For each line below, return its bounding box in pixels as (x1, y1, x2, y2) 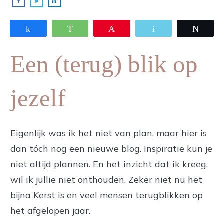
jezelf (10, 84, 65, 112)
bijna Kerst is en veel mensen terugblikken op (10, 189, 203, 201)
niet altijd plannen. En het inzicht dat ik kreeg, (10, 158, 208, 170)
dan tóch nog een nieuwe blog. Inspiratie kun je (10, 143, 212, 154)
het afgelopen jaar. (10, 205, 90, 216)
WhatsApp (80, 25, 114, 32)
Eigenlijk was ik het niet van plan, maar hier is (10, 127, 207, 139)
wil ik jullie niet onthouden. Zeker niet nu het (10, 174, 202, 185)
